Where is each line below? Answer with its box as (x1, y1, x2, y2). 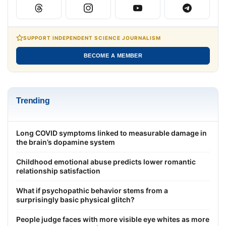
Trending (16, 96, 50, 105)
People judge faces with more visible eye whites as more (16, 214, 209, 223)
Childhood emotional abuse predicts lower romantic (16, 157, 196, 166)
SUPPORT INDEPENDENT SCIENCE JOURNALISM (23, 34, 161, 41)
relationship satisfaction (16, 166, 100, 175)
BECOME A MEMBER (83, 52, 143, 59)
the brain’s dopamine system (16, 137, 115, 146)
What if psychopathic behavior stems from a (16, 186, 168, 195)
